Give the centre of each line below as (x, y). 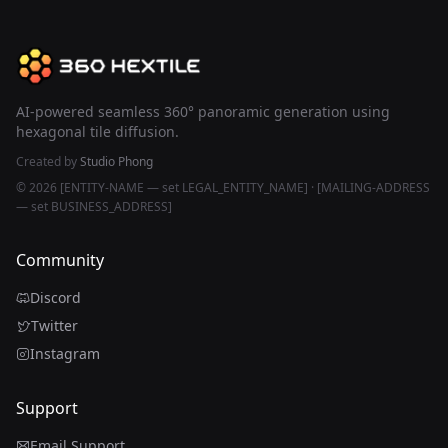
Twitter (54, 326)
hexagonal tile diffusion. (97, 132)
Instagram (65, 354)
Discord (55, 298)
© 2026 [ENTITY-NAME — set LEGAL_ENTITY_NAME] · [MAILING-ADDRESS (223, 188)
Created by (48, 162)
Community (60, 260)
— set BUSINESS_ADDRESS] (94, 207)
